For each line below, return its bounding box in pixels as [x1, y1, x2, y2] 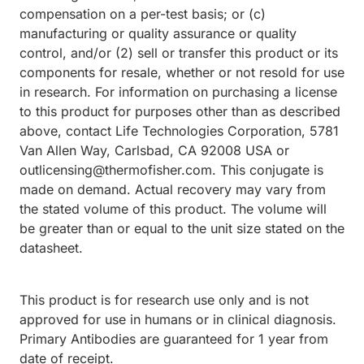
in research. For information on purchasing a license [19, 84, 337, 101]
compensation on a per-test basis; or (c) [19, 6, 266, 23]
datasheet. [19, 240, 83, 257]
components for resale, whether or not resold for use [19, 64, 344, 81]
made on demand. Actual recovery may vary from [19, 181, 326, 198]
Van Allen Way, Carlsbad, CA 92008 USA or [19, 142, 289, 159]
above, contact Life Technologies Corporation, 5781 [19, 123, 339, 140]
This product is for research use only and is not [19, 292, 309, 309]
